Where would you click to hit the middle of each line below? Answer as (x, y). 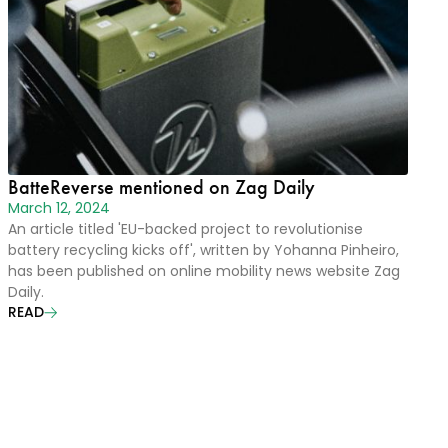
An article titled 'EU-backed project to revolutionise (185, 230)
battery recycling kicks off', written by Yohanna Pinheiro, (203, 251)
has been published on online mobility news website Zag (204, 272)
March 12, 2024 (59, 209)
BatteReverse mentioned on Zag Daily (161, 187)
